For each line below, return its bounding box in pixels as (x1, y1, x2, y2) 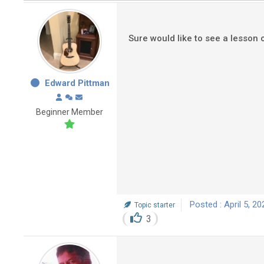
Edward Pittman (45, 78, 110, 88)
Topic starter (133, 201, 175, 209)
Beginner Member (36, 107, 103, 117)
